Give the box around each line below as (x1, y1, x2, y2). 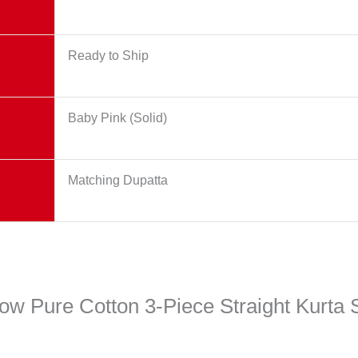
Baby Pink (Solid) (68, 110, 167, 125)
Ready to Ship (68, 48, 149, 62)
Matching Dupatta (68, 173, 168, 187)
